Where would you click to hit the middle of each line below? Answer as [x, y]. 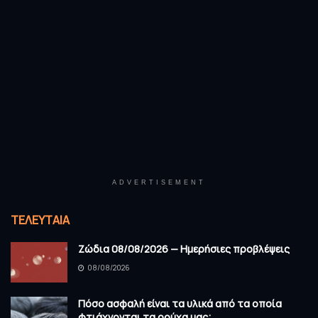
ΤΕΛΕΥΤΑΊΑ [40, 220]
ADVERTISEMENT [159, 183]
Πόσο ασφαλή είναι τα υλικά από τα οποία [180, 304]
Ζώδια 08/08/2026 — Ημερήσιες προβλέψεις [184, 249]
